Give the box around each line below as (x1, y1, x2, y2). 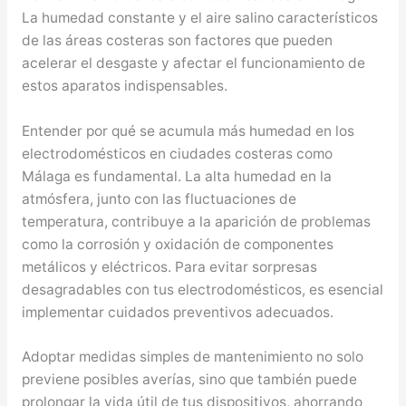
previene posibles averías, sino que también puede (21, 371, 357, 389)
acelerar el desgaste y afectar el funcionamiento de (21, 53, 365, 72)
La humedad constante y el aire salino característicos (21, 8, 378, 26)
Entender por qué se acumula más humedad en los (21, 121, 354, 140)
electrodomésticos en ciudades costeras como (21, 144, 333, 162)
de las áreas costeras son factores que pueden (21, 31, 333, 49)
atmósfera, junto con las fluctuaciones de (21, 189, 296, 208)
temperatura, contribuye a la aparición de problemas (21, 212, 371, 230)
